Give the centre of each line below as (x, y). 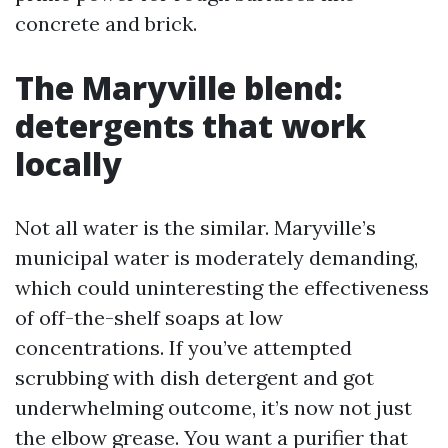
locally (68, 163)
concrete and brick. (106, 23)
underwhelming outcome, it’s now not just (213, 407)
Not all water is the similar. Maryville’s (195, 227)
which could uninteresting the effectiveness (222, 287)
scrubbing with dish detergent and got (194, 377)
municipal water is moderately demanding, (216, 257)
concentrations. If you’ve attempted (183, 347)
